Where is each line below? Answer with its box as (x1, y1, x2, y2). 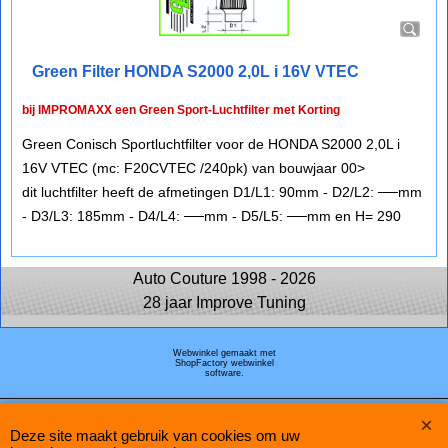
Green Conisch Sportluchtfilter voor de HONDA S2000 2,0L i (22, 136, 400, 152)
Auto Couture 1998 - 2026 (132, 270, 316, 287)
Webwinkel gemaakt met (172, 348, 276, 358)
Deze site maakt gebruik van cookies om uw (10, 427, 300, 445)
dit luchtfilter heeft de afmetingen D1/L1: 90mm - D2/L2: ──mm (22, 184, 422, 200)
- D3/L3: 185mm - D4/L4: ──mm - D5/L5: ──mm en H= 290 (22, 208, 401, 224)
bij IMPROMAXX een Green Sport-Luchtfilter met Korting (22, 103, 340, 117)
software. (204, 368, 244, 378)
